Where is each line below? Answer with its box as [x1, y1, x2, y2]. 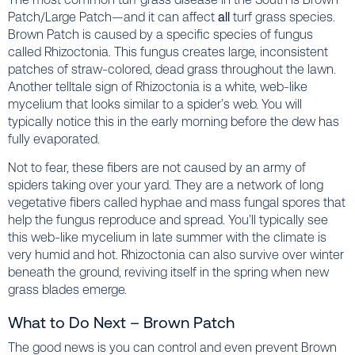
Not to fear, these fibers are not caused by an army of [8, 160, 306, 176]
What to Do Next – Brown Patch [8, 312, 235, 332]
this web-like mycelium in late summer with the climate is [8, 230, 326, 246]
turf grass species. [230, 9, 335, 25]
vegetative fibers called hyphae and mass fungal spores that [8, 195, 345, 211]
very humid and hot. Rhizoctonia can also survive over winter [8, 247, 344, 263]
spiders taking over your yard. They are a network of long [8, 177, 323, 193]
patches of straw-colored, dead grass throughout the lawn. [8, 61, 336, 77]
